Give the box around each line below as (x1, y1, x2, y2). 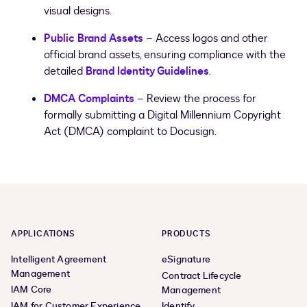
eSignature (162, 253, 210, 267)
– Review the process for (134, 91, 256, 107)
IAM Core (11, 283, 52, 297)
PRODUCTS (162, 228, 211, 240)
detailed (44, 64, 86, 79)
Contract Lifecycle (162, 269, 242, 283)
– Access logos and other (143, 31, 268, 47)
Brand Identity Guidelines (86, 64, 209, 79)
